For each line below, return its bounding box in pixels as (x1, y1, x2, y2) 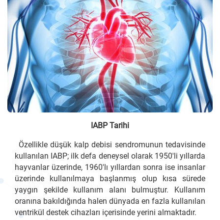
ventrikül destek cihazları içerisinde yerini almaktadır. (15, 208, 196, 218)
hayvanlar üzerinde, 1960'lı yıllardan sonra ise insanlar (15, 163, 205, 172)
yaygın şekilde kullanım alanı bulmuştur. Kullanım (15, 186, 205, 195)
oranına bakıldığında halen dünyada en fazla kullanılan (15, 197, 205, 206)
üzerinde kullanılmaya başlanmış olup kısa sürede (15, 174, 205, 184)
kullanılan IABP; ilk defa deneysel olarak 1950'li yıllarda (15, 152, 205, 161)
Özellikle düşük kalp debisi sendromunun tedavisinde (19, 140, 205, 150)
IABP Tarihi (91, 121, 129, 131)
